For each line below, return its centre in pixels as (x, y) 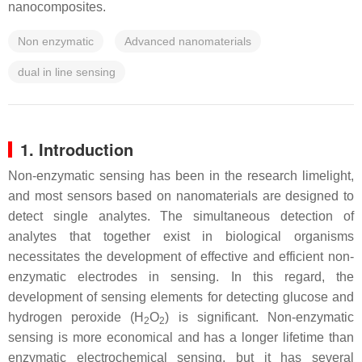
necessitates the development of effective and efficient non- (181, 257)
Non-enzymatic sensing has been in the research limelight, (181, 176)
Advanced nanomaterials (188, 41)
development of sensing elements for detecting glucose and (181, 297)
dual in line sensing (67, 72)
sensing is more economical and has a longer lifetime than (181, 337)
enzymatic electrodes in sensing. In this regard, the (181, 277)
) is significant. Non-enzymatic (260, 317)
